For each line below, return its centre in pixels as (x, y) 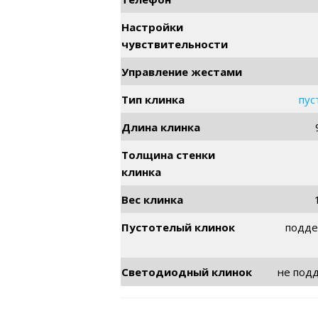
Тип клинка (153, 99)
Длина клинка (161, 127)
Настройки (153, 27)
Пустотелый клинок (179, 227)
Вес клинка (153, 199)
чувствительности (175, 44)
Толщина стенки (169, 154)
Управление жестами (182, 71)
